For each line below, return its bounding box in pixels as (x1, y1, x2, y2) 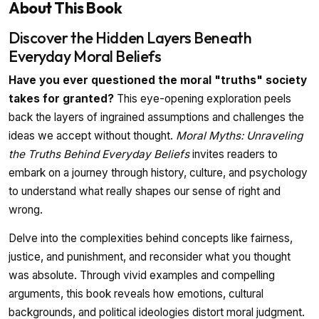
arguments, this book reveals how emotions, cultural (9, 287, 263, 301)
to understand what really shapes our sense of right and (9, 184, 281, 199)
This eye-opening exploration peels (114, 92, 291, 106)
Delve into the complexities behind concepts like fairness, (9, 231, 293, 246)
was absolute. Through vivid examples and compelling (9, 268, 275, 283)
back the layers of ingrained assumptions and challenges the (9, 110, 304, 125)
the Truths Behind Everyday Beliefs (9, 147, 189, 162)
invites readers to (189, 147, 278, 162)
